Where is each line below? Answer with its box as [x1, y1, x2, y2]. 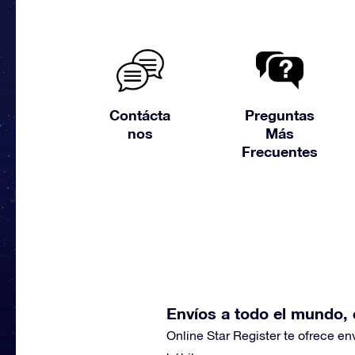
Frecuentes [241, 143, 318, 160]
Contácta [109, 106, 171, 124]
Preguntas [244, 106, 315, 124]
